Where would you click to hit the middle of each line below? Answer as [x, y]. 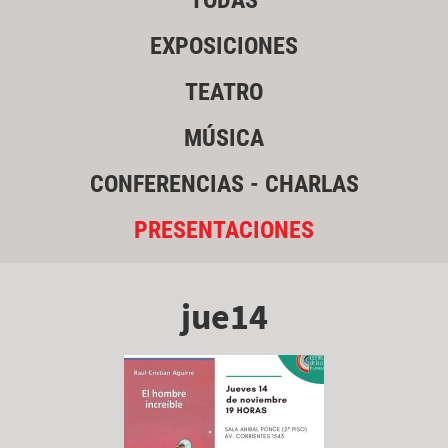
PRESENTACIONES [224, 230]
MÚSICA [224, 138]
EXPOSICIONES [224, 46]
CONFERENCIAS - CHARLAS [224, 184]
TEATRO [224, 92]
